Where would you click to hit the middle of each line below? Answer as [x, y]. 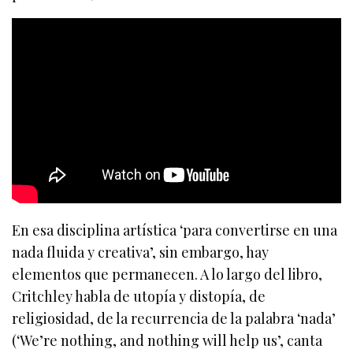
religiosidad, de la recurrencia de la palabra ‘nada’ [174, 319]
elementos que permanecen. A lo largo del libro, [167, 275]
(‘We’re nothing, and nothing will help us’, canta [167, 341]
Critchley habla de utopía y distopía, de [139, 297]
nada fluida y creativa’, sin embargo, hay [141, 253]
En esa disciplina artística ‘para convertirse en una [175, 230]
